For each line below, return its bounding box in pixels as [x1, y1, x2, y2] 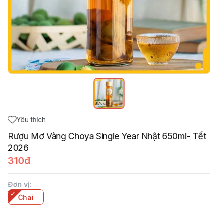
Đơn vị [8, 180, 30, 188]
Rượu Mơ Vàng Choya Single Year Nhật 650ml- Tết [8, 131, 206, 141]
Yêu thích [17, 115, 46, 124]
